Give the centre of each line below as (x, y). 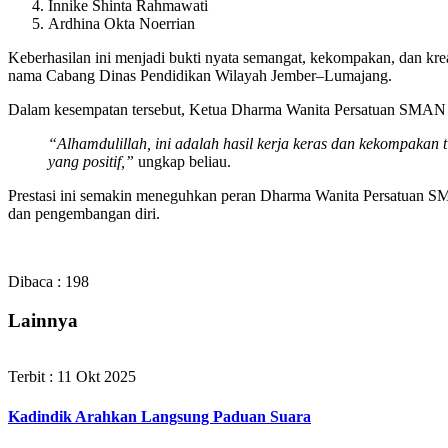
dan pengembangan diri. (84, 213)
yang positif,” (91, 161)
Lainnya (43, 320)
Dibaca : (34, 281)
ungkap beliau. (182, 161)
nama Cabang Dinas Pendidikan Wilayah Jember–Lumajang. (200, 75)
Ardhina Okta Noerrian (121, 23)
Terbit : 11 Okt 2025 (72, 377)
